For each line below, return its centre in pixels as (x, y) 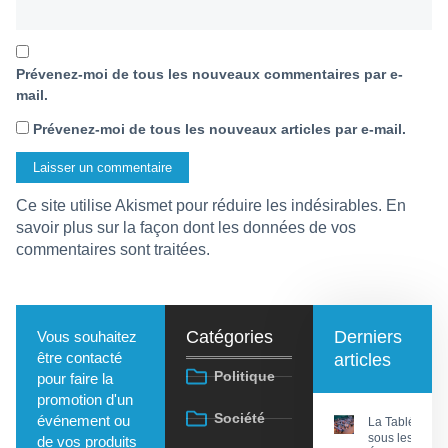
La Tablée (394, 422)
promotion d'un (85, 400)
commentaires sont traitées (111, 250)
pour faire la (75, 379)
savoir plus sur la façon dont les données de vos (186, 228)
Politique (244, 376)
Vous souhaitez (87, 337)
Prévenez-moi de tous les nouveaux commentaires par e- (209, 74)
